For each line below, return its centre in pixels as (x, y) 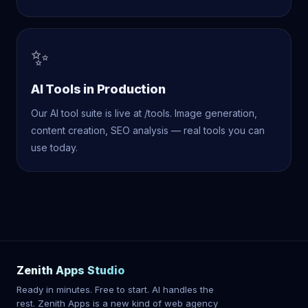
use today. (54, 148)
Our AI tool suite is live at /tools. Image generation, (144, 113)
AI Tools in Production (98, 89)
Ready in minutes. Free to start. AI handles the (115, 290)
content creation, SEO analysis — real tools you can (148, 131)
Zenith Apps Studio (70, 271)
